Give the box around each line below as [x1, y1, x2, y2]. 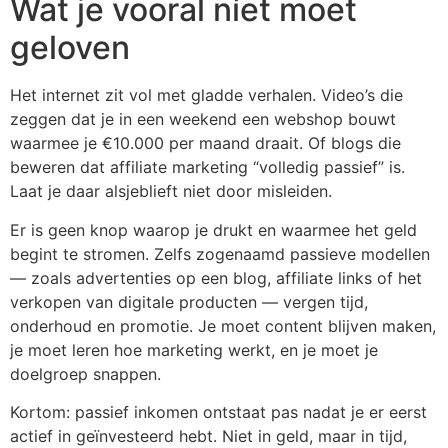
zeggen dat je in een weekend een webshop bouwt [10, 109, 396, 130]
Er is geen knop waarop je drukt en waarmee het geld [10, 219, 417, 240]
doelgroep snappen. [10, 363, 161, 384]
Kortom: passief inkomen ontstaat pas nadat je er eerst [10, 402, 427, 423]
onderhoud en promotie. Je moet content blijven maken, [10, 315, 436, 336]
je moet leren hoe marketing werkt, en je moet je [10, 339, 378, 360]
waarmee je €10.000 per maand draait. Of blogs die [10, 133, 401, 154]
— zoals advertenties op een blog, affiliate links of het [10, 267, 422, 288]
